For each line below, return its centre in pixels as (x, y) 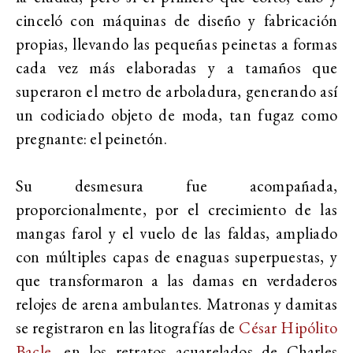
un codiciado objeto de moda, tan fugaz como (176, 114)
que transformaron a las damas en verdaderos (176, 280)
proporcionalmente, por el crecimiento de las (176, 209)
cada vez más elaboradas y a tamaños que (176, 67)
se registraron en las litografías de (128, 327)
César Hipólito (288, 327)
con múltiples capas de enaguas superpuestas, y (176, 256)
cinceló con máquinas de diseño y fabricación (176, 20)
